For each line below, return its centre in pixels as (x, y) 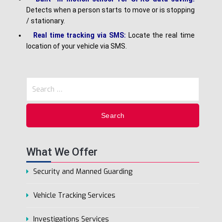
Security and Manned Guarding (83, 172)
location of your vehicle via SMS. (77, 46)
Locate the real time (162, 35)
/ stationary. (46, 21)
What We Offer (62, 152)
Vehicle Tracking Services (74, 196)
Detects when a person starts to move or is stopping (111, 10)
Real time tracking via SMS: (77, 35)
